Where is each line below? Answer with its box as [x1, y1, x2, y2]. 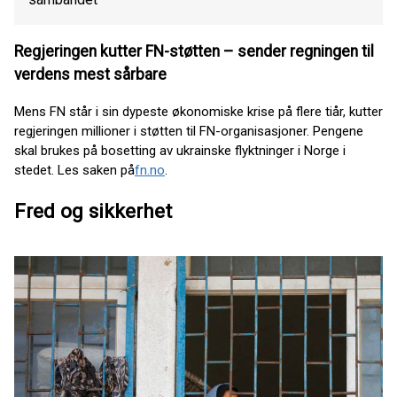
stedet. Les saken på [14, 162, 135, 178]
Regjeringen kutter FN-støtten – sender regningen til [14, 43, 374, 61]
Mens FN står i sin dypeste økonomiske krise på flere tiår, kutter [14, 104, 383, 120]
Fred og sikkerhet [14, 198, 172, 222]
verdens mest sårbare [14, 66, 167, 84]
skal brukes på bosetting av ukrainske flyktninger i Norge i [14, 143, 346, 159]
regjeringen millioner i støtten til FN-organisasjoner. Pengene [14, 123, 363, 139]
